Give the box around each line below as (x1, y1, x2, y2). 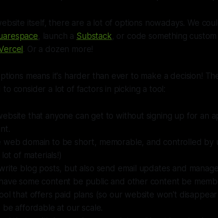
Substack (76, 31, 112, 41)
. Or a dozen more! (23, 44, 93, 54)
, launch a (37, 31, 77, 41)
